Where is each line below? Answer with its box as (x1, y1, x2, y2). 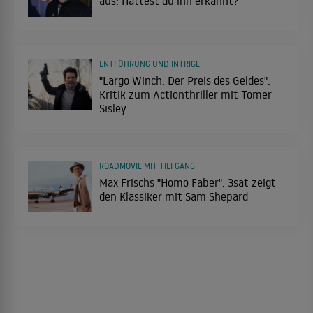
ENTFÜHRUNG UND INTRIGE (99, 58, 200, 69)
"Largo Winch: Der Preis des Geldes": (99, 73, 270, 87)
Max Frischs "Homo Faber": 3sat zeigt (99, 175, 276, 189)
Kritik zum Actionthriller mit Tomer (99, 87, 272, 101)
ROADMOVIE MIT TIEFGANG (99, 160, 195, 171)
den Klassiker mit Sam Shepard (99, 189, 248, 203)
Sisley (99, 101, 126, 115)
